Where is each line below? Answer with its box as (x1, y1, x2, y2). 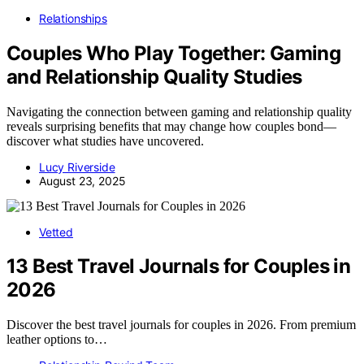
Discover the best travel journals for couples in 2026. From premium (6, 318, 356, 332)
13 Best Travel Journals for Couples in (6, 254, 351, 279)
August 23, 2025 (39, 173, 126, 188)
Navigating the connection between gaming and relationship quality (6, 104, 352, 119)
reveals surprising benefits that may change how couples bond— (6, 119, 336, 133)
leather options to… (6, 332, 107, 347)
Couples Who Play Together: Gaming (6, 41, 341, 65)
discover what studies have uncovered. (6, 133, 204, 148)
